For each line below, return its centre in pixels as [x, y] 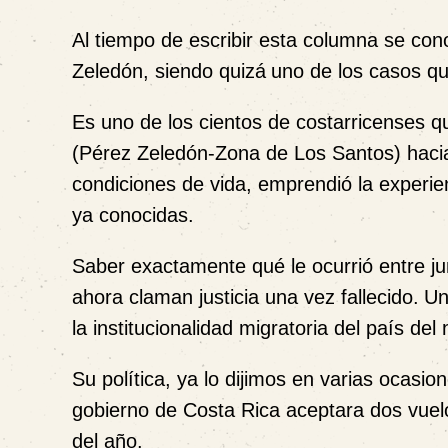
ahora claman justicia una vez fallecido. [245, 297]
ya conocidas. [133, 215]
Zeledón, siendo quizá [169, 71]
